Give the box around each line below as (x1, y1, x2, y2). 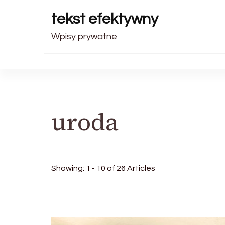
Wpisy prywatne (51, 32, 117, 41)
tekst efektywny (51, 11, 158, 27)
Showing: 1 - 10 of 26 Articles (51, 164, 155, 172)
